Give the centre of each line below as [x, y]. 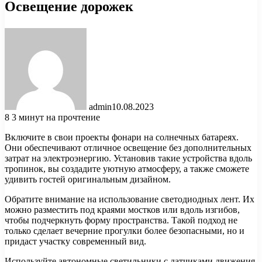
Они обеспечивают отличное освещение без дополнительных [128, 147]
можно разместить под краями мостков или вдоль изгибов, [122, 209]
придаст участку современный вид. [75, 241]
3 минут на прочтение [56, 117]
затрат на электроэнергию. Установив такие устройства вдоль [128, 158]
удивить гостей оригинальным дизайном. [88, 179]
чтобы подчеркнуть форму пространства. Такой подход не [121, 220]
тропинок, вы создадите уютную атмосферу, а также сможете [127, 168]
